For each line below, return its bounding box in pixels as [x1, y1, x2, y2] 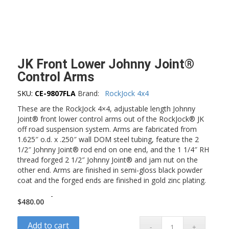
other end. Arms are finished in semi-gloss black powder [17, 165, 202, 175]
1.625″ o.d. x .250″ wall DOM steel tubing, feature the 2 [17, 134, 199, 144]
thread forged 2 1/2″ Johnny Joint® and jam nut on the [17, 154, 198, 165]
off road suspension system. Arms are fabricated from [17, 124, 197, 134]
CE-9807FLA [34, 88, 76, 98]
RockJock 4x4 [104, 88, 149, 98]
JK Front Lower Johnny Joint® [17, 56, 194, 72]
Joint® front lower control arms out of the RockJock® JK [17, 113, 204, 124]
